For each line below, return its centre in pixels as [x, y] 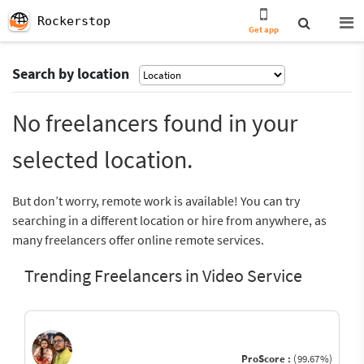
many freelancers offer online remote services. [138, 240]
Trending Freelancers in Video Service [163, 275]
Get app [264, 29]
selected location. [102, 159]
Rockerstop [74, 21]
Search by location [71, 74]
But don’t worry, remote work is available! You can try [156, 201]
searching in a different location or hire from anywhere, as [169, 220]
